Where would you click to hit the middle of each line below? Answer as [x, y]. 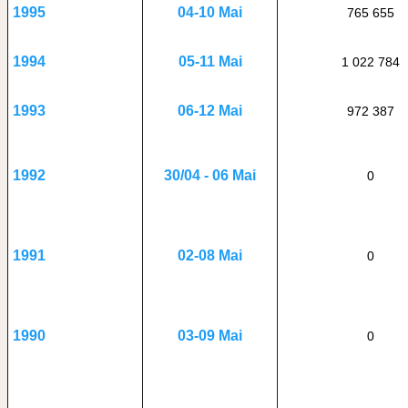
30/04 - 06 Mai [210, 175]
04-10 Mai [210, 12]
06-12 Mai [210, 111]
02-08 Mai [210, 255]
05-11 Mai [210, 61]
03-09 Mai [210, 336]
